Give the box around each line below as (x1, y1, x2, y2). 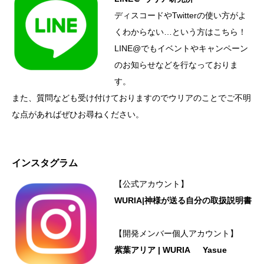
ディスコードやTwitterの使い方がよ (114, 10, 246, 20)
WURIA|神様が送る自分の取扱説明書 (114, 195, 252, 205)
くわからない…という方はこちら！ (114, 27, 246, 37)
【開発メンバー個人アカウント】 (114, 228, 238, 238)
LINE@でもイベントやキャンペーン (114, 43, 248, 53)
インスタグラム (12, 157, 78, 168)
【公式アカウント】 (114, 179, 189, 189)
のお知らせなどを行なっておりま (114, 60, 238, 70)
